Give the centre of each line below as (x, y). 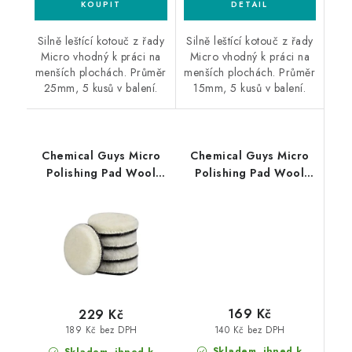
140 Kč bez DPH (249, 330)
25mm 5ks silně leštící (101, 190)
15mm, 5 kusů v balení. (250, 88)
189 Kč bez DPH (101, 330)
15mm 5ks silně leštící (249, 190)
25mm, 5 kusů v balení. (101, 88)
